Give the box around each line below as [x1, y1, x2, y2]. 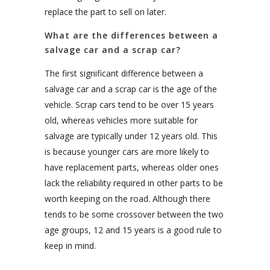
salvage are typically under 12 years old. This [45, 130, 218, 142]
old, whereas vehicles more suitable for [45, 115, 198, 127]
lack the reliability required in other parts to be [45, 177, 223, 189]
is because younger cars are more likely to [45, 146, 209, 158]
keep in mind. [45, 240, 96, 252]
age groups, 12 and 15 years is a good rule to [45, 224, 222, 236]
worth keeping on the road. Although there [45, 193, 210, 205]
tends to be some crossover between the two [45, 209, 224, 221]
